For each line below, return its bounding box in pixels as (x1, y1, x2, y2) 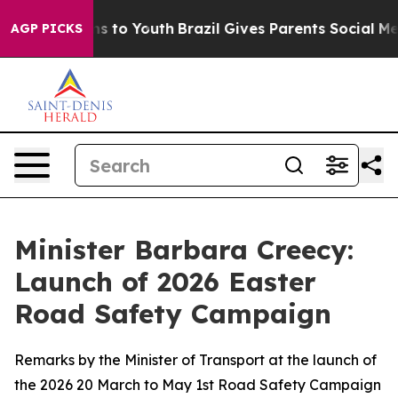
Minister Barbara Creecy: (14, 233, 354, 267)
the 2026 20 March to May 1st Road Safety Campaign (14, 376, 381, 394)
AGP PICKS (11, 20, 83, 36)
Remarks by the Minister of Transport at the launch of (14, 351, 377, 369)
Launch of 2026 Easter (14, 265, 316, 298)
